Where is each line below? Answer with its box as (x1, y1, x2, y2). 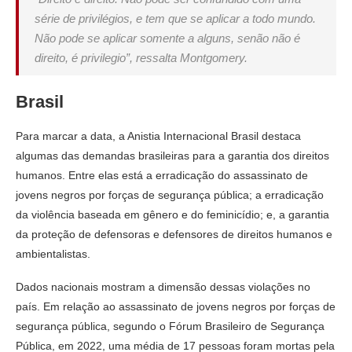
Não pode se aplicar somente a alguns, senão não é (35, 31, 300, 45)
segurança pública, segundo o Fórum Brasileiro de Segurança (16, 319, 324, 332)
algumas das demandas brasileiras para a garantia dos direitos (16, 148, 329, 162)
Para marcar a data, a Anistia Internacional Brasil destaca (16, 129, 301, 142)
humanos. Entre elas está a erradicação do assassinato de (16, 168, 308, 181)
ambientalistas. (16, 247, 90, 260)
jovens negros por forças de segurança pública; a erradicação (16, 188, 324, 201)
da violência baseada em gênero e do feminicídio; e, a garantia (16, 207, 329, 221)
